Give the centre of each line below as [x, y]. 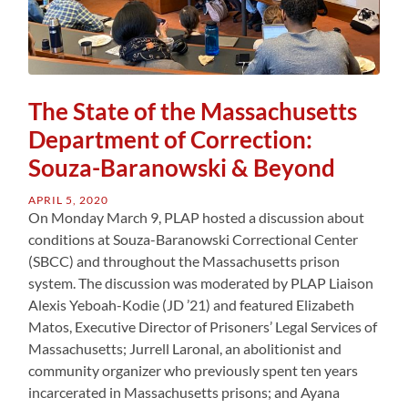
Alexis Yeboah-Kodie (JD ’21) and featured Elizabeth [192, 304]
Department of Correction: [171, 139]
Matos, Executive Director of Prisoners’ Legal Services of [203, 326]
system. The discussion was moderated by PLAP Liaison [201, 282]
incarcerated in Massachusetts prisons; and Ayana [184, 392]
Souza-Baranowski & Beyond [182, 167]
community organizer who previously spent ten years [194, 370]
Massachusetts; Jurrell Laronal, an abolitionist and [185, 348]
